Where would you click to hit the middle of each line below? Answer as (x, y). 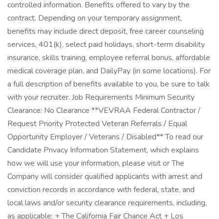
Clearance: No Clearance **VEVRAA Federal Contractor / (104, 110)
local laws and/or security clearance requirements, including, (107, 203)
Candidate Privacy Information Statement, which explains (103, 150)
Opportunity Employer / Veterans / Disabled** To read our (105, 137)
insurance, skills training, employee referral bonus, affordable (109, 58)
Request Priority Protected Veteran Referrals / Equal (97, 124)
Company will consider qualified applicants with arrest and (105, 176)
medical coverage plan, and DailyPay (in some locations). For (109, 71)
